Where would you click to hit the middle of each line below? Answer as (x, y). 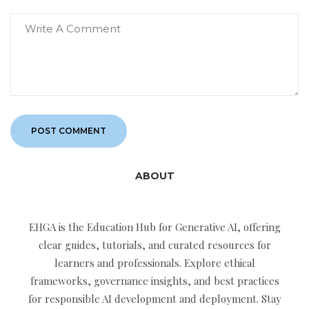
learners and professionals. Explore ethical (154, 262)
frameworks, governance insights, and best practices (154, 280)
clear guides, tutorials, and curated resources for (154, 245)
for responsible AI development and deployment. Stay (154, 298)
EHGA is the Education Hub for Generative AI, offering (154, 227)
